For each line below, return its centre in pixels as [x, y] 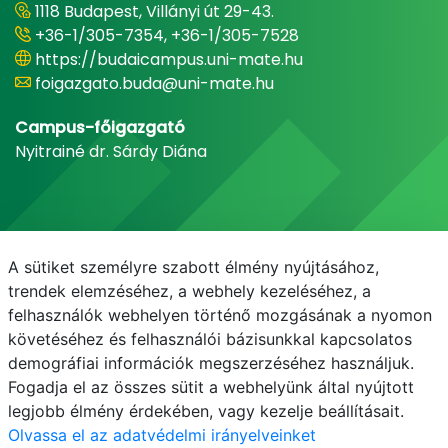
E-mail [74, 366]
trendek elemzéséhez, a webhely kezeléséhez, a [189, 291]
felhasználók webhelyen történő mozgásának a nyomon [220, 315]
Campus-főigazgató [100, 128]
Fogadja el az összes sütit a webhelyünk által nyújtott [211, 387]
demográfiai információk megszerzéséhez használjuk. [211, 363]
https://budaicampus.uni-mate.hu [169, 60]
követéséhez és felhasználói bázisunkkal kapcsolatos [210, 339]
